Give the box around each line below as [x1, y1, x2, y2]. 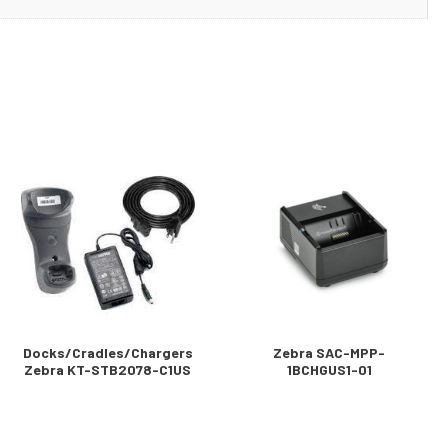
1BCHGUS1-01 [286, 360, 372, 378]
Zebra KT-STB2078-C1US [24, 360, 192, 378]
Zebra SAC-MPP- [273, 343, 386, 361]
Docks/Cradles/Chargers [22, 343, 193, 361]
